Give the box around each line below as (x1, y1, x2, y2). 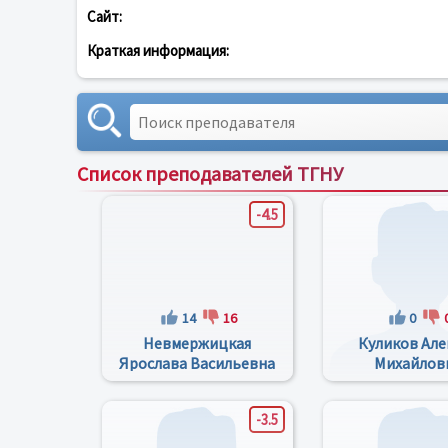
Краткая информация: (87, 41, 229, 60)
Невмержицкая (143, 333, 252, 353)
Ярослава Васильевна (119, 353, 276, 373)
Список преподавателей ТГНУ (77, 161, 343, 186)
